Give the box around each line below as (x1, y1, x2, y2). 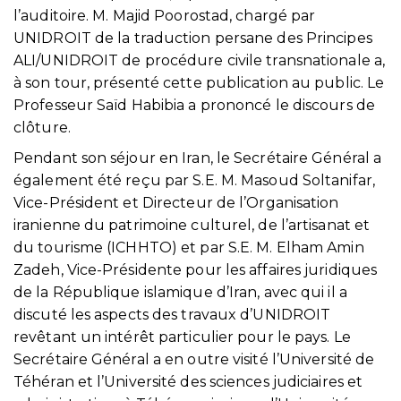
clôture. (13, 118, 71, 136)
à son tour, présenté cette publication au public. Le (13, 73, 385, 91)
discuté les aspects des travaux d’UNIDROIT (13, 306, 331, 324)
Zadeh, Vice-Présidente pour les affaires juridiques (13, 261, 378, 279)
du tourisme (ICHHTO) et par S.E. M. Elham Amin (13, 239, 364, 257)
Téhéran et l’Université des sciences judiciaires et (13, 373, 363, 391)
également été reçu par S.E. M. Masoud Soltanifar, (13, 172, 375, 190)
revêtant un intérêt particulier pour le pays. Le (13, 328, 351, 346)
